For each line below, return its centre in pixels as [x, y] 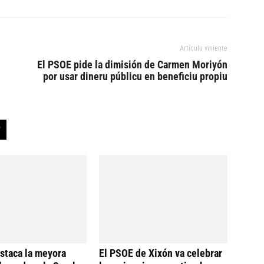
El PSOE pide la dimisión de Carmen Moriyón [132, 65]
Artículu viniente [204, 49]
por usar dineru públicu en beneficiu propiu [135, 77]
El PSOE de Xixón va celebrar [161, 253]
